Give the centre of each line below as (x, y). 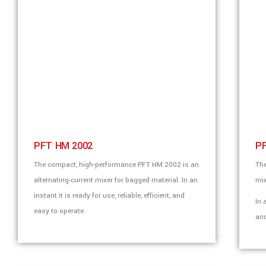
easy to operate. (60, 211)
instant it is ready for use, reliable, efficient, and (109, 196)
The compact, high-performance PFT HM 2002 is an (116, 165)
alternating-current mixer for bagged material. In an (116, 180)
